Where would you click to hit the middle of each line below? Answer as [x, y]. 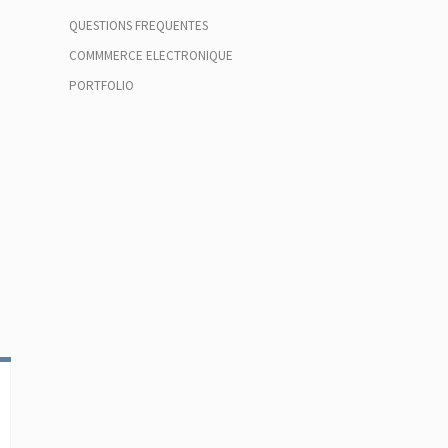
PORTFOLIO [101, 85]
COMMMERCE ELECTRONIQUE [150, 55]
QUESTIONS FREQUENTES [138, 25]
